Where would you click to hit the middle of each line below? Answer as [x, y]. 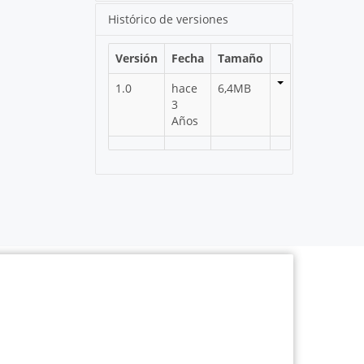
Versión [137, 58]
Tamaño [241, 58]
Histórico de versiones [169, 19]
